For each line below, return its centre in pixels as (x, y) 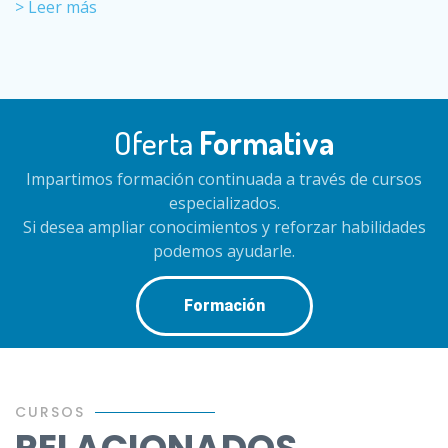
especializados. (224, 203)
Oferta (156, 142)
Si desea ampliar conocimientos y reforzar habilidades (224, 227)
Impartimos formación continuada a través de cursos (224, 179)
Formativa (266, 142)
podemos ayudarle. (224, 251)
